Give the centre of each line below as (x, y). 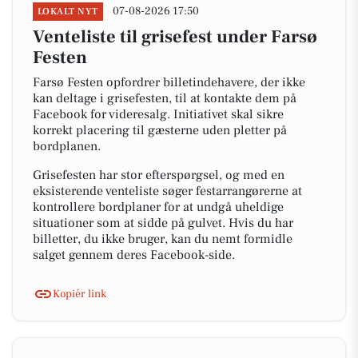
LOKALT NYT (68, 12)
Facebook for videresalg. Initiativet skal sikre (158, 114)
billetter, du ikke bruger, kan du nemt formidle (163, 239)
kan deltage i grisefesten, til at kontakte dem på (165, 98)
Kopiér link (80, 294)
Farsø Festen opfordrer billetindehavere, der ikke (169, 82)
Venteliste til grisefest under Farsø (175, 37)
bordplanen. (67, 146)
